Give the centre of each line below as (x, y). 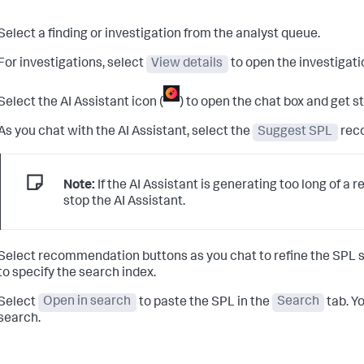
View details (187, 64)
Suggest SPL (295, 132)
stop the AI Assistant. (124, 203)
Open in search (87, 303)
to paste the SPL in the (204, 303)
